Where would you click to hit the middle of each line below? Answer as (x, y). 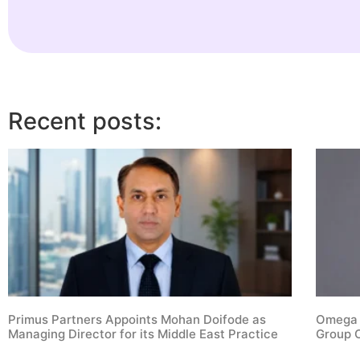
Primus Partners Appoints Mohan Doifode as (137, 319)
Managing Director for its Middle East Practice (143, 333)
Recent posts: (85, 121)
